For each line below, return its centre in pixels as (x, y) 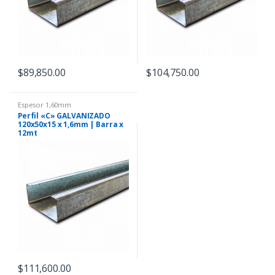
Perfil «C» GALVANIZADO (64, 115)
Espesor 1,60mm (45, 105)
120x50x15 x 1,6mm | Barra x (71, 124)
